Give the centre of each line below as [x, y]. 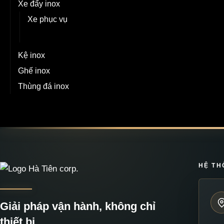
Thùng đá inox [43, 86]
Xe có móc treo [54, 34]
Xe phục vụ [47, 19]
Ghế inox [34, 70]
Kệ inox [31, 55]
